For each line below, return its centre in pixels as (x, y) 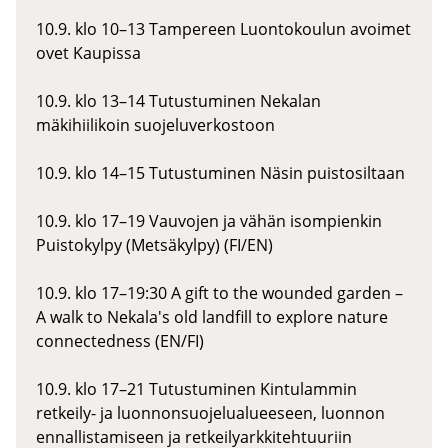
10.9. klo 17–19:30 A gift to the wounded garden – (219, 292)
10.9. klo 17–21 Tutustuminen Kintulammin (196, 388)
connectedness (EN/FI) (120, 340)
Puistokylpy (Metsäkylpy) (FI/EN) (154, 244)
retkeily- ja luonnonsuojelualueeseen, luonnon (210, 412)
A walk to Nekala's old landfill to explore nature (212, 316)
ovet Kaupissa (88, 52)
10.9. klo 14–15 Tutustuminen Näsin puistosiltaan (220, 172)
